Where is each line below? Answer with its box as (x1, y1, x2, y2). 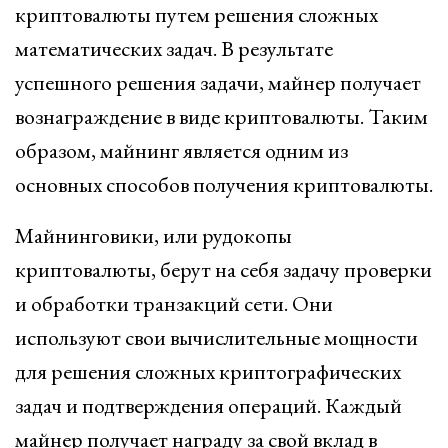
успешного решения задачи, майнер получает (15, 68, 421, 97)
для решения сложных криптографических (15, 357, 401, 386)
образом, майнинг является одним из (15, 136, 348, 165)
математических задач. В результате (15, 34, 333, 63)
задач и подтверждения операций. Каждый (15, 391, 402, 420)
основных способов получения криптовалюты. (15, 170, 433, 199)
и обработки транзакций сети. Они (15, 289, 333, 318)
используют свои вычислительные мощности (15, 323, 418, 352)
